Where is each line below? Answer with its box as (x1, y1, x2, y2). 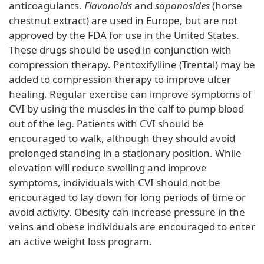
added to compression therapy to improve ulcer (9, 72, 231, 86)
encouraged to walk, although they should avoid (9, 131, 235, 145)
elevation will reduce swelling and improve (9, 160, 207, 174)
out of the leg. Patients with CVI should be (9, 116, 204, 130)
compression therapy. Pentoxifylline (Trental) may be (9, 57, 255, 71)
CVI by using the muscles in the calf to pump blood (9, 101, 244, 115)
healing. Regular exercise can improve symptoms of (9, 87, 252, 101)
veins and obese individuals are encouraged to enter (9, 219, 255, 233)
